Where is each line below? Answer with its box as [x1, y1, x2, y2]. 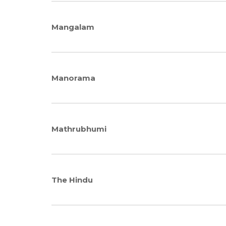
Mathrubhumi [51, 124, 106, 134]
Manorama [51, 73, 95, 83]
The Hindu [51, 175, 93, 185]
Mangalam [51, 22, 94, 32]
